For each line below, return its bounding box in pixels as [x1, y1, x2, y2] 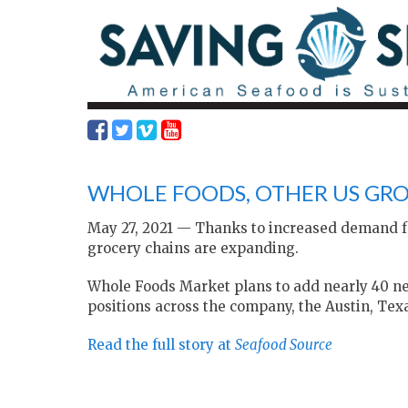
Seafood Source [235, 336, 332, 354]
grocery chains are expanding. [87, 240, 299, 258]
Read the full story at [87, 336, 235, 354]
